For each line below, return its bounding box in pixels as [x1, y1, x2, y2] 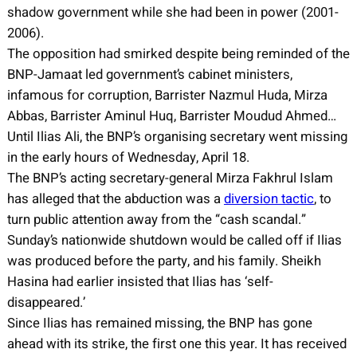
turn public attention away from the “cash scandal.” [6, 209, 306, 229]
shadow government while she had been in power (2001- [6, 2, 339, 22]
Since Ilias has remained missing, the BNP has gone [6, 312, 312, 333]
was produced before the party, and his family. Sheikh [6, 250, 321, 271]
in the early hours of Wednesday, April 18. [6, 147, 249, 167]
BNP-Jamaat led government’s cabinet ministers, [6, 64, 292, 84]
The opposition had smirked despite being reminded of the [6, 43, 350, 64]
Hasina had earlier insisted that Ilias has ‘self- [6, 271, 273, 292]
